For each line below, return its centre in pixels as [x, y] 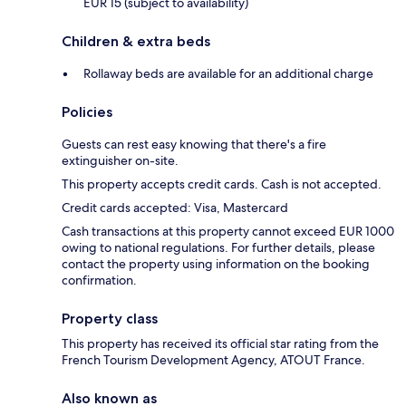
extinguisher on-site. [120, 161]
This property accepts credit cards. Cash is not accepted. [222, 184]
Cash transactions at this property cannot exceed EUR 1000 [228, 232]
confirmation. [99, 280]
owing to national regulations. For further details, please [218, 248]
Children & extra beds [136, 42]
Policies [87, 112]
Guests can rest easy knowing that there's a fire [194, 145]
